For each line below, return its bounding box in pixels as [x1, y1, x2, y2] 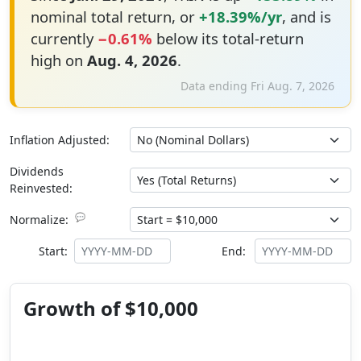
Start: [39, 243, 68, 259]
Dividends [10, 164, 64, 179]
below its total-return [151, 28, 304, 48]
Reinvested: [10, 180, 73, 196]
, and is [281, 6, 331, 27]
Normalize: [10, 212, 72, 227]
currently [30, 28, 98, 48]
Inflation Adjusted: [10, 132, 110, 147]
